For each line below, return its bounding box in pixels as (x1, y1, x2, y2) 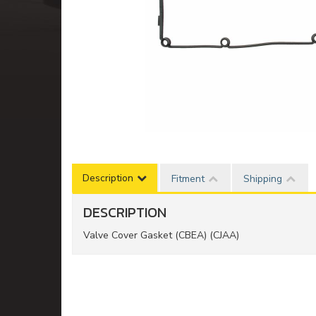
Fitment (171, 172, 205, 186)
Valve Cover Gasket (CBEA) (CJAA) (83, 229, 239, 243)
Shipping (243, 172, 282, 186)
